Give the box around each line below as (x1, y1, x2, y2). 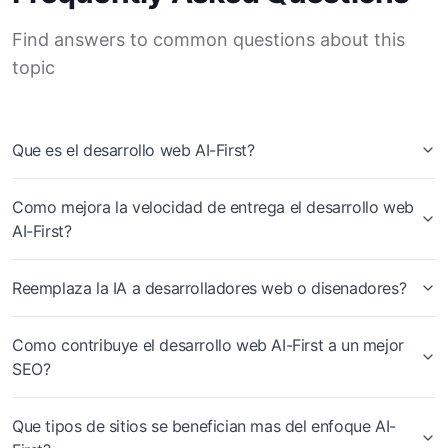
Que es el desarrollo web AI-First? (12, 140, 255, 160)
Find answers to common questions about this (12, 29, 405, 50)
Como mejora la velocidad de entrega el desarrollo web (12, 197, 414, 217)
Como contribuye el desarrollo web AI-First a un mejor (12, 335, 404, 355)
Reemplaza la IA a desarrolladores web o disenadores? (12, 278, 407, 298)
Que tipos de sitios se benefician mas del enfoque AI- (12, 416, 396, 436)
